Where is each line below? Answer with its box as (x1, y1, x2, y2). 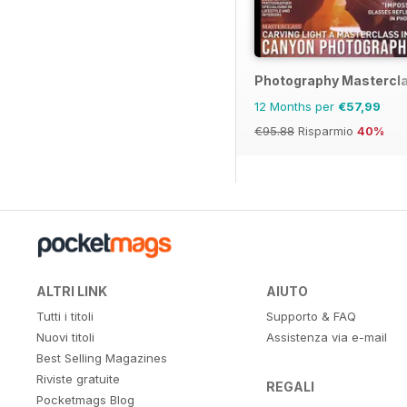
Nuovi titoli (36, 329, 94, 344)
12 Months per (254, 98, 338, 114)
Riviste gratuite (36, 371, 120, 386)
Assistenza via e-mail (265, 329, 387, 344)
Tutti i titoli (36, 308, 94, 323)
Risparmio (294, 123, 357, 138)
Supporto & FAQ (265, 308, 356, 323)
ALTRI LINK (36, 283, 107, 299)
